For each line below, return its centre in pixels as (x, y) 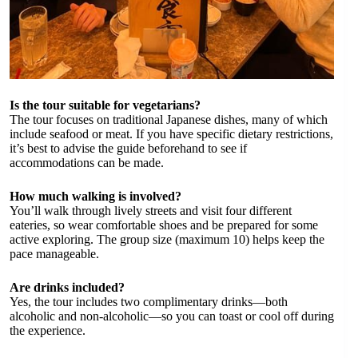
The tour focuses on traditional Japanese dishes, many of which (169, 119)
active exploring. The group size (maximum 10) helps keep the (167, 239)
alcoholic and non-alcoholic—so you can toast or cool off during (172, 316)
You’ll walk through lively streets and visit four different (151, 210)
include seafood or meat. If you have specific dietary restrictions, (171, 133)
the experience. (48, 330)
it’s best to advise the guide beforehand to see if (128, 148)
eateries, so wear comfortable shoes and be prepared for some (164, 225)
